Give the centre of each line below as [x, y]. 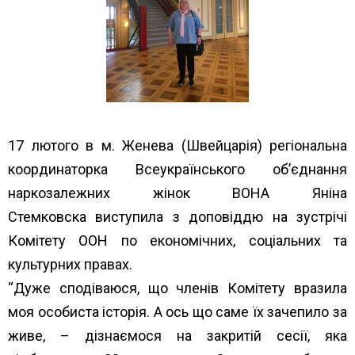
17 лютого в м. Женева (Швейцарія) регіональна [177, 145]
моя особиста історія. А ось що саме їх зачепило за [177, 311]
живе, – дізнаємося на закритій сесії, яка [177, 335]
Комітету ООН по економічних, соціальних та [177, 240]
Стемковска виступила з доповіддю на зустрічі [177, 216]
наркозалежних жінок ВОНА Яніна [177, 193]
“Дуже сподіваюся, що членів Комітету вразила [177, 288]
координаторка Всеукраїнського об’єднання [177, 169]
